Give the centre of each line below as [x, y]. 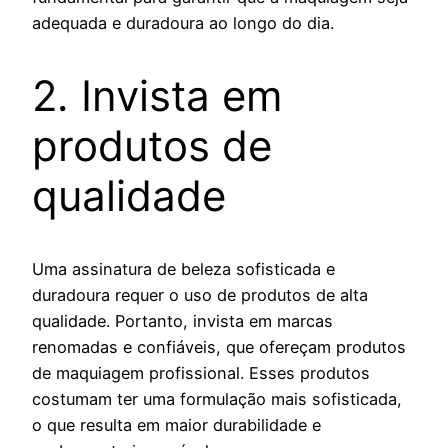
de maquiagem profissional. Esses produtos [201, 372]
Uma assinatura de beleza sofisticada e [183, 268]
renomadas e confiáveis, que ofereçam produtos [219, 346]
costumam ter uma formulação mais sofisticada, [217, 398]
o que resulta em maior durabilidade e [176, 424]
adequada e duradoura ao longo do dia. [183, 22]
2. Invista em [157, 95]
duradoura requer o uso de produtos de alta [200, 294]
